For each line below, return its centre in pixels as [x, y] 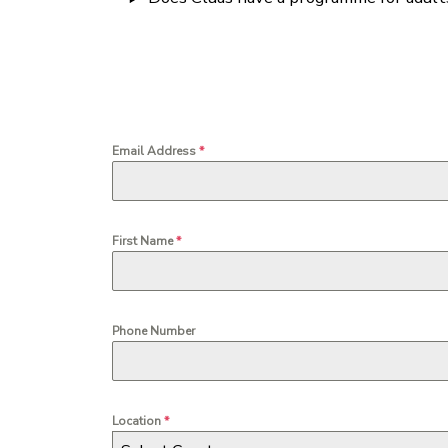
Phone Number [153, 331]
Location [138, 421]
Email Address [155, 151]
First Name [144, 241]
